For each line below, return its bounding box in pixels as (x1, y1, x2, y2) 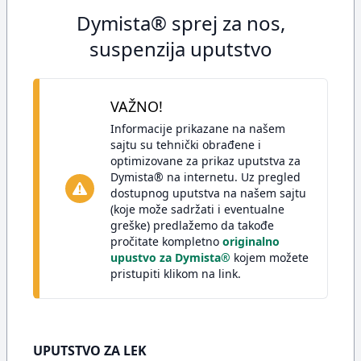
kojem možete (230, 250, 309, 265)
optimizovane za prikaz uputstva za (110, 153, 301, 168)
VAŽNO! (110, 97, 163, 116)
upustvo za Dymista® (110, 250, 230, 265)
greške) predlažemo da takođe (110, 218, 274, 233)
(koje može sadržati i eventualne (110, 201, 284, 217)
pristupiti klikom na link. (110, 266, 241, 281)
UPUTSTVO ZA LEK (33, 342, 147, 359)
